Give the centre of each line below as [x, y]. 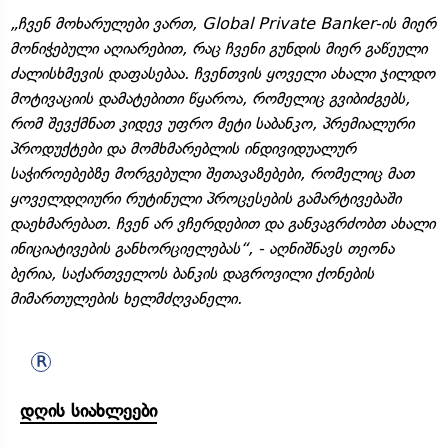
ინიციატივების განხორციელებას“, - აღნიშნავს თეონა [202, 248]
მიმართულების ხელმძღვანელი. [126, 298]
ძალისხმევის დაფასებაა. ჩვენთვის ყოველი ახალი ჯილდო [222, 73]
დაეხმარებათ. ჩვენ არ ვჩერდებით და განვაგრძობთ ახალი [222, 223]
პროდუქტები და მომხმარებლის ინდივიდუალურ [183, 148]
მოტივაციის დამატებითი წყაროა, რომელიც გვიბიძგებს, [210, 98]
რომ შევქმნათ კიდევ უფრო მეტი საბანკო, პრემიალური [212, 123]
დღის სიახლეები [88, 410]
